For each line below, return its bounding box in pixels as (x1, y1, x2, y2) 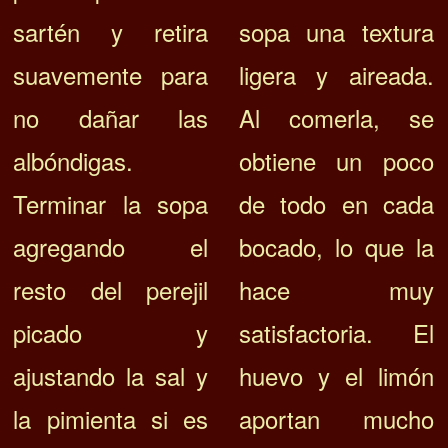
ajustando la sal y (13, 358, 209, 394)
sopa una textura (238, 14, 434, 50)
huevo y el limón (238, 358, 434, 394)
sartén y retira (13, 14, 209, 50)
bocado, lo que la (238, 229, 434, 265)
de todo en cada (238, 186, 434, 222)
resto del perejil (13, 272, 209, 308)
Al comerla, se (238, 100, 434, 136)
